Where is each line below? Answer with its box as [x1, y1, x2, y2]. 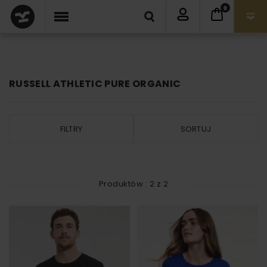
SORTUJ [180, 123, 212, 135]
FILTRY [60, 123, 83, 135]
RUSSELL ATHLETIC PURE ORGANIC [9, 77, 181, 91]
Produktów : [98, 178, 150, 190]
